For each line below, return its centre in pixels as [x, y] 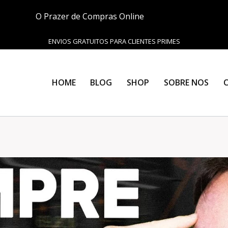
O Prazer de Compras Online [90, 16]
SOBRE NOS [186, 83]
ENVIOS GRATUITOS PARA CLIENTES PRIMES [114, 41]
